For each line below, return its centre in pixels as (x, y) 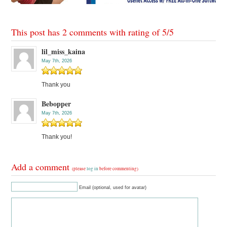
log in (93, 169)
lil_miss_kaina (64, 52)
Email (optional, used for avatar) (113, 188)
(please (80, 169)
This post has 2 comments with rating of (87, 32)
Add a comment (42, 167)
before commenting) (119, 169)
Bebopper (56, 104)
